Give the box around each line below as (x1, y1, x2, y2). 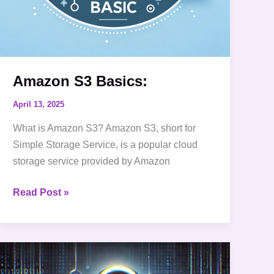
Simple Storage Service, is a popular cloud (13, 139, 198, 150)
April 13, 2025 (13, 100, 65, 109)
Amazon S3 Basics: (13, 72, 148, 89)
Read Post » (13, 187, 70, 198)
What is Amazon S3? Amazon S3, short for (13, 122, 196, 133)
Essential (12, 261, 56, 272)
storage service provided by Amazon (13, 155, 171, 166)
